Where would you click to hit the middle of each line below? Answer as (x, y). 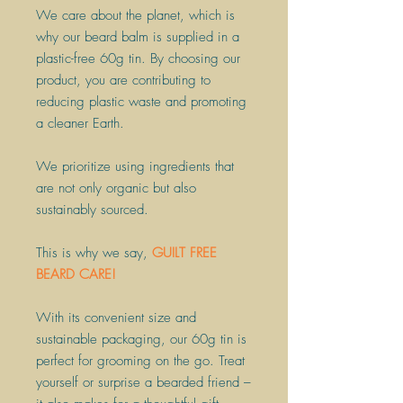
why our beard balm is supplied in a (138, 36)
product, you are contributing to (123, 80)
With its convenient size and (116, 317)
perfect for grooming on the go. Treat (140, 360)
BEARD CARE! (76, 274)
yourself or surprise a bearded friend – (143, 382)
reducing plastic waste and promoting (141, 101)
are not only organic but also (116, 188)
